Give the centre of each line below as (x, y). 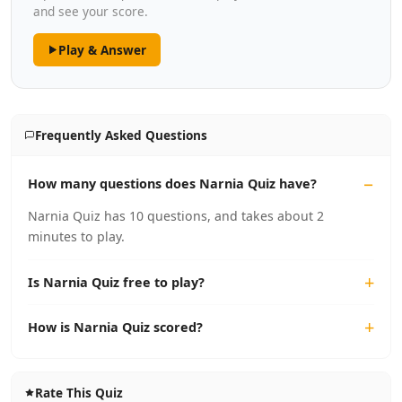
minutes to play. (76, 236)
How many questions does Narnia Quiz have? (172, 184)
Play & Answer (102, 50)
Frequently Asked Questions (121, 135)
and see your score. (91, 11)
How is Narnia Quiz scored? (115, 327)
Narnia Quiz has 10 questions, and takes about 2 (176, 216)
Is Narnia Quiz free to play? (116, 282)
